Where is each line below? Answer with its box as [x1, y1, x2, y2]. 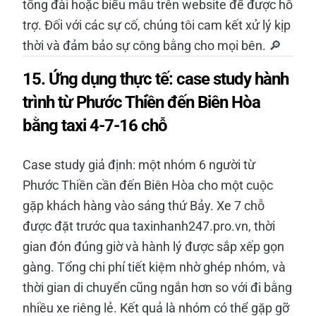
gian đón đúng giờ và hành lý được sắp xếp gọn [23, 238, 284, 254]
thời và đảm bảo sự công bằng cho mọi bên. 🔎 [23, 37, 281, 53]
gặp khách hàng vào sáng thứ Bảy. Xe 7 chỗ [23, 197, 265, 213]
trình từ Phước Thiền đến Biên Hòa [23, 92, 260, 112]
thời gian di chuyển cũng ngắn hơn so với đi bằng [23, 279, 292, 295]
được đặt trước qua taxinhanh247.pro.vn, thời [23, 218, 275, 233]
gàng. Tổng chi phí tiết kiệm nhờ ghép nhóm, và [23, 259, 286, 274]
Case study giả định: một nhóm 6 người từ [23, 157, 255, 172]
